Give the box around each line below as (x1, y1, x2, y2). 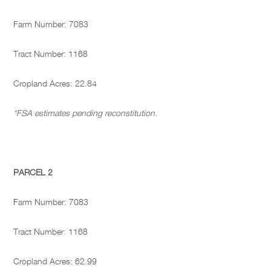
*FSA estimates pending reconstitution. (13, 108, 158, 119)
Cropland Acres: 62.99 (13, 256, 97, 267)
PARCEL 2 (13, 167, 53, 178)
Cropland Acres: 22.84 (13, 78, 97, 89)
